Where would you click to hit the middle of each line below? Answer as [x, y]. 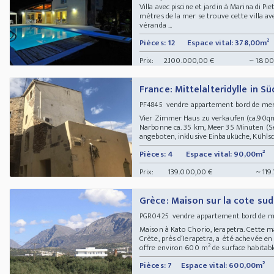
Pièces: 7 [156, 265]
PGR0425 [154, 216]
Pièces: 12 [157, 43]
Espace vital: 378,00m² [228, 43]
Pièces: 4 [156, 154]
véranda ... [156, 25]
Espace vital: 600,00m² [223, 265]
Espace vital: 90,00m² [226, 154]
